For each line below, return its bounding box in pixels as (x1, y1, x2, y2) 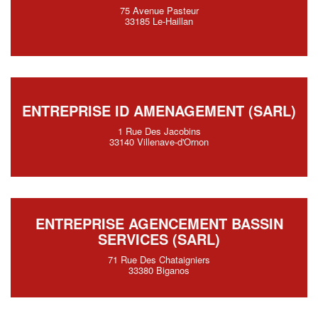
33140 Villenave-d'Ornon (109, 135, 209, 148)
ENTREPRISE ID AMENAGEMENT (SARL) (22, 100, 296, 121)
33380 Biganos (128, 263, 190, 277)
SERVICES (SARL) (98, 229, 220, 249)
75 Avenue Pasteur (119, 4, 199, 17)
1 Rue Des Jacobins (117, 124, 201, 138)
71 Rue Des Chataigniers (108, 253, 210, 266)
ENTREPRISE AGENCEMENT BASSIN (35, 213, 283, 234)
